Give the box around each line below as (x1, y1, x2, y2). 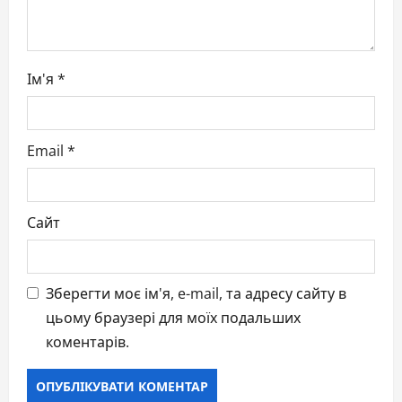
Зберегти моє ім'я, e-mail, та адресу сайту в (46, 284, 346, 304)
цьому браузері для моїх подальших (46, 308, 301, 328)
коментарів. (46, 332, 129, 353)
